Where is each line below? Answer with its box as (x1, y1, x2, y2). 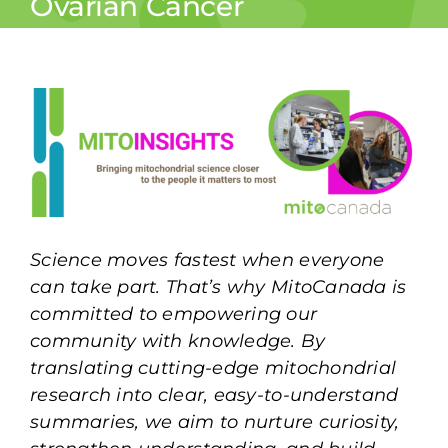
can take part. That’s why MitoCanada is (29, 276, 407, 299)
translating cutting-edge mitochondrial (29, 357, 397, 380)
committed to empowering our (29, 303, 318, 326)
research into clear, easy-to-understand (29, 384, 399, 407)
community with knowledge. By (29, 330, 326, 353)
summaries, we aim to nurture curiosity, (29, 411, 400, 434)
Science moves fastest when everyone (29, 249, 385, 272)
